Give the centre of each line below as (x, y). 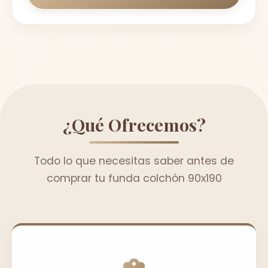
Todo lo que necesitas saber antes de (134, 161)
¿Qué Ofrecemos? (134, 124)
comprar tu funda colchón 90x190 (134, 178)
